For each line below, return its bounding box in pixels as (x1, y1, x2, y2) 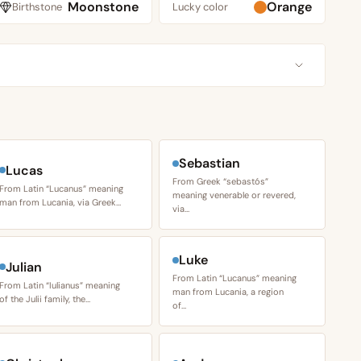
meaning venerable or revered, (172, 189, 296, 201)
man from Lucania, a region (172, 286, 284, 298)
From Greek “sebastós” (172, 176, 268, 188)
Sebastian (179, 155, 240, 172)
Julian (6, 258, 42, 276)
